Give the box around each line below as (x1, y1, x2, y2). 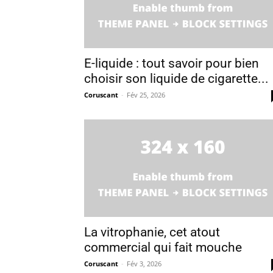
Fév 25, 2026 (127, 90, 165, 99)
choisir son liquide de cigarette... (84, 71, 269, 86)
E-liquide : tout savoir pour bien (84, 56, 259, 71)
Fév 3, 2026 (127, 259, 161, 268)
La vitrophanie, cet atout (84, 225, 220, 239)
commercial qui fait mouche (84, 240, 242, 255)
